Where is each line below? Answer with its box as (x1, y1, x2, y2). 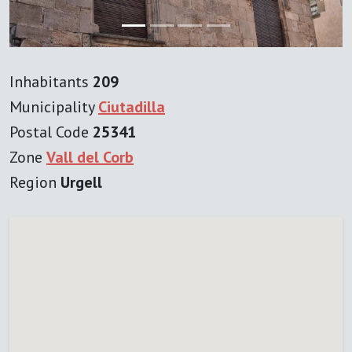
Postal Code (9, 121, 93, 142)
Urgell (60, 171, 102, 192)
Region (9, 171, 60, 192)
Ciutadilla (98, 96, 165, 117)
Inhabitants (9, 71, 93, 92)
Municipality (9, 96, 98, 117)
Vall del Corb (46, 146, 134, 167)
